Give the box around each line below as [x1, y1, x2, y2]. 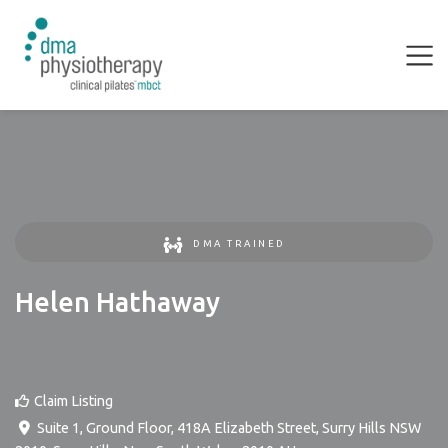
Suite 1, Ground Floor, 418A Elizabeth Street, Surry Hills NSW [36, 420, 421, 436]
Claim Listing [34, 393, 113, 409]
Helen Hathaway [15, 287, 220, 317]
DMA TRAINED [193, 238, 286, 249]
